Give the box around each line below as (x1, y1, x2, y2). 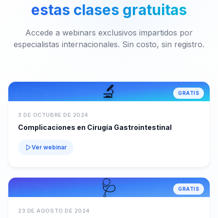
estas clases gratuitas (31, 1, 187, 18)
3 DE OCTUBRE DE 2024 (18, 111, 89, 118)
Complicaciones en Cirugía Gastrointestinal (18, 123, 172, 131)
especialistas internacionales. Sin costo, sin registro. (14, 39, 204, 49)
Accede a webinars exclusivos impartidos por (25, 28, 193, 37)
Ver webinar (32, 144, 67, 151)
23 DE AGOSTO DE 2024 (18, 207, 90, 214)
